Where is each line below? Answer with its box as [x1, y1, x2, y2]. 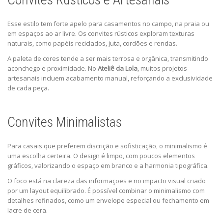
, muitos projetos [137, 63, 187, 73]
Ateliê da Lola [98, 63, 137, 73]
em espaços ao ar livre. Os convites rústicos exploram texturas [7, 28, 194, 38]
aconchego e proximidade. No [7, 63, 98, 73]
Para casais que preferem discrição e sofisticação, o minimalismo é [7, 141, 207, 150]
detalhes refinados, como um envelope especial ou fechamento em [7, 195, 209, 205]
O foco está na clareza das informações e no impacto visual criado [7, 176, 206, 185]
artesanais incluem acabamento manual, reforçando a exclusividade [7, 73, 213, 82]
